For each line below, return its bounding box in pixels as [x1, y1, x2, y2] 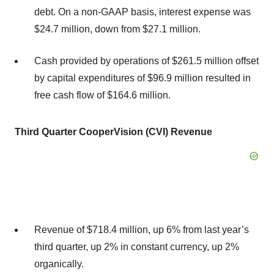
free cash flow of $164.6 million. [34, 90, 171, 100]
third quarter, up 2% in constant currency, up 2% [34, 242, 239, 252]
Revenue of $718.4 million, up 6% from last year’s [34, 224, 249, 235]
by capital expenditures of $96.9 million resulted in [34, 73, 251, 83]
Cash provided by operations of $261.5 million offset [34, 56, 259, 66]
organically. [34, 259, 84, 269]
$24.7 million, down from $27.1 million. [34, 24, 201, 34]
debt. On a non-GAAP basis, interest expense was [34, 7, 251, 17]
